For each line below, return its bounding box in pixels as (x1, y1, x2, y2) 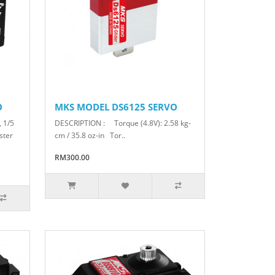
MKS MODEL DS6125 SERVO (54, 101, 177, 114)
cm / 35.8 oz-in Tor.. (54, 130, 125, 141)
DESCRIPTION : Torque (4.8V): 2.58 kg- (54, 118, 191, 129)
